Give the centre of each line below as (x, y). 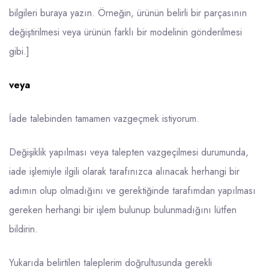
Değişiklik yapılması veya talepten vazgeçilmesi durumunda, (129, 152)
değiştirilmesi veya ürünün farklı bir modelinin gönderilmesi (125, 32)
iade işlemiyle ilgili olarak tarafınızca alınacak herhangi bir (124, 171)
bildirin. (23, 229)
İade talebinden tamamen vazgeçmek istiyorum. (104, 118)
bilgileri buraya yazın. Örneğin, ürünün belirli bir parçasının (128, 13)
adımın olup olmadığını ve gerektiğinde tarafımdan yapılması (132, 190)
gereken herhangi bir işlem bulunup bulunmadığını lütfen (123, 210)
